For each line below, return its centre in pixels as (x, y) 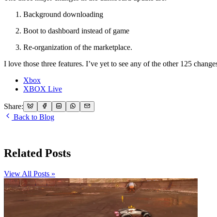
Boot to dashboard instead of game (76, 31)
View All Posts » (30, 173)
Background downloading (63, 14)
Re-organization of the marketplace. (78, 47)
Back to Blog (33, 117)
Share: (14, 107)
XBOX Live (43, 89)
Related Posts (37, 153)
